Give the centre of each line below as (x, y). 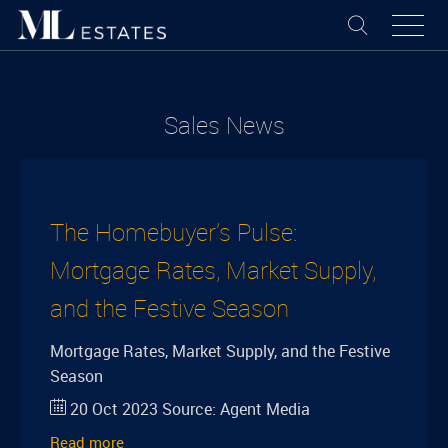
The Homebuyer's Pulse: (173, 232)
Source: (189, 409)
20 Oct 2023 (114, 409)
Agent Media (265, 409)
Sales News (224, 125)
